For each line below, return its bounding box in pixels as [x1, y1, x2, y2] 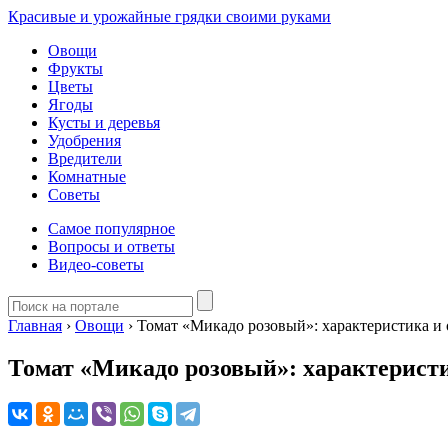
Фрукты [48, 60, 103, 77]
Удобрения [48, 132, 121, 149]
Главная [8, 317, 62, 334]
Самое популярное [48, 220, 175, 237]
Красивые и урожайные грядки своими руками [8, 8, 331, 25]
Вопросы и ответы [48, 238, 175, 255]
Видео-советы [48, 256, 144, 273]
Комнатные [48, 168, 126, 185]
